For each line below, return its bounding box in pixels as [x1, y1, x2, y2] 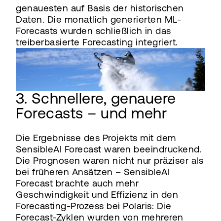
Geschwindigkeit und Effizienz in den [16, 189, 178, 200]
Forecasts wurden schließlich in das [16, 25, 171, 36]
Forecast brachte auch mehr [16, 178, 139, 188]
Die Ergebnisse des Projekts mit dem [16, 132, 176, 143]
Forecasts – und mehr [16, 104, 167, 122]
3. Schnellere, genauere [16, 89, 176, 107]
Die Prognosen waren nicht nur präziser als [16, 155, 203, 166]
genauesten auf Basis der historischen [16, 2, 184, 13]
